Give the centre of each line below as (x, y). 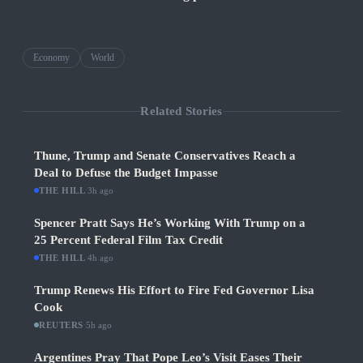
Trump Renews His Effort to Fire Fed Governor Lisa (174, 290)
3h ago (101, 191)
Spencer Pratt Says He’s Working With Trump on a (170, 223)
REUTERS (61, 325)
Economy (51, 58)
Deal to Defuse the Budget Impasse (126, 173)
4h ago (101, 258)
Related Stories (181, 111)
